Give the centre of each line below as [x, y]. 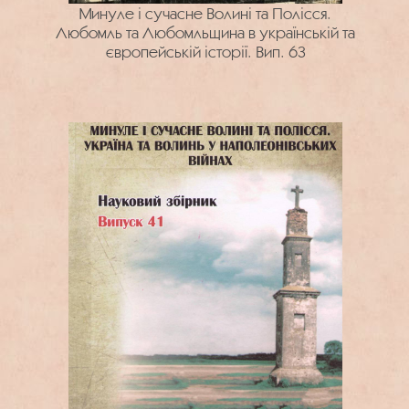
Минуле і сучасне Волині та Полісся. [205, 13]
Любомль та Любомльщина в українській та [205, 32]
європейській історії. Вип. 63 [205, 52]
